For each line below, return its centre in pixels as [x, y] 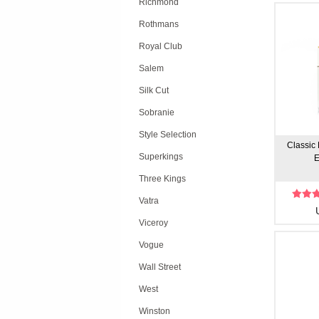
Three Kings [162, 179]
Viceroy [153, 223]
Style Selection [168, 135]
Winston [155, 311]
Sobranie [157, 113]
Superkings [161, 157]
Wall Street [160, 267]
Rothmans [159, 24]
